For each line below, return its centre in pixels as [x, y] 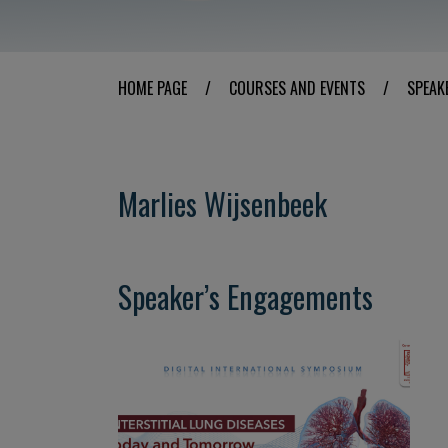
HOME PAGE [152, 88]
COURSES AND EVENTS [297, 88]
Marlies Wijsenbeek [222, 203]
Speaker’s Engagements [245, 296]
